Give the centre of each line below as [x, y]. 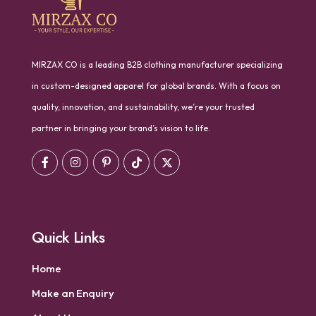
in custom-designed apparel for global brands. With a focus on [156, 85]
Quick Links [68, 237]
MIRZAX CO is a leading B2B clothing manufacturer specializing [157, 64]
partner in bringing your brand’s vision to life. [122, 128]
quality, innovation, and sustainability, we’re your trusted [143, 107]
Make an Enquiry [73, 293]
